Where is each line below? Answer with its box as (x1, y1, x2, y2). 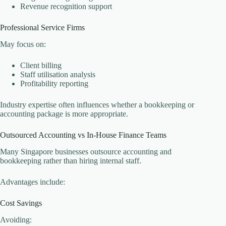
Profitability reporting (20, 79, 88, 88)
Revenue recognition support (20, 2, 112, 11)
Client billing (20, 61, 62, 70)
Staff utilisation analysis (20, 70, 95, 79)
